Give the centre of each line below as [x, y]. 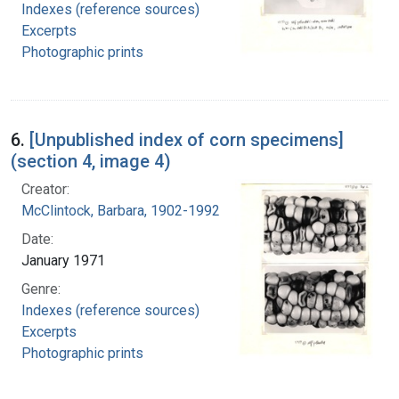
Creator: [45, 189]
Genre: [41, 289]
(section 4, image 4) [91, 161]
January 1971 [63, 260]
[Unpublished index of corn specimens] [187, 139]
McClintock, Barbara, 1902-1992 [121, 210]
